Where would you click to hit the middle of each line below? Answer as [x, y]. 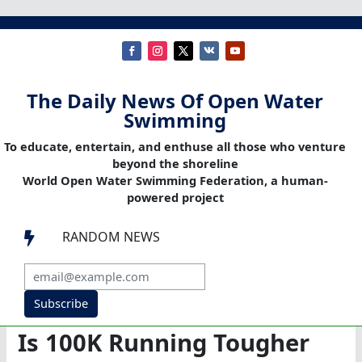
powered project [175, 198]
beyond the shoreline [175, 164]
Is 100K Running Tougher [164, 343]
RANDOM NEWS [111, 237]
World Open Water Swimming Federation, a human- [175, 181]
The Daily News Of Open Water [175, 101]
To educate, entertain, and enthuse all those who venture [175, 147]
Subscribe [61, 303]
